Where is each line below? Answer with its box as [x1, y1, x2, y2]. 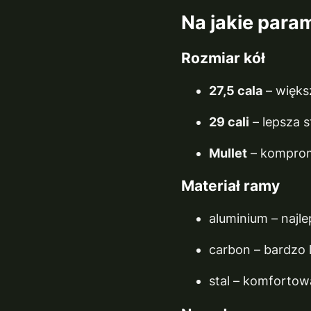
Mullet [209, 146, 248, 161]
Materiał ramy [181, 177, 280, 195]
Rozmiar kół [181, 49, 266, 67]
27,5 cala [209, 83, 263, 99]
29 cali [209, 115, 250, 130]
